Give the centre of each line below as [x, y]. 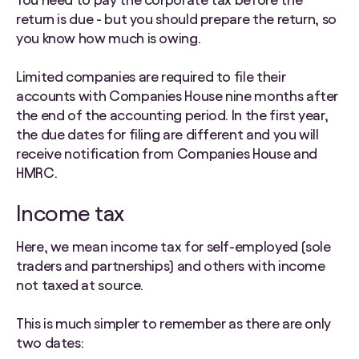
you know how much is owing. [109, 38]
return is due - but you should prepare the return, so [176, 19]
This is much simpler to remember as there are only [174, 324]
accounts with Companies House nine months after [177, 96]
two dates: [50, 343]
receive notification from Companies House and [167, 154]
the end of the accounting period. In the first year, [172, 115]
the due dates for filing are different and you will [167, 135]
